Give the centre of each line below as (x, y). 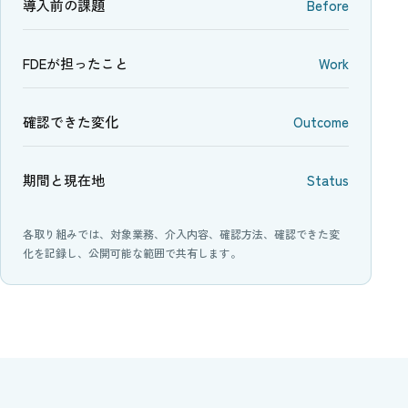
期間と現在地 (64, 180)
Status (328, 180)
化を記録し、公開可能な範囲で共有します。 (132, 253)
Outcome (321, 122)
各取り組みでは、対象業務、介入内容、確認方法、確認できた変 (181, 234)
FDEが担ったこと (76, 63)
